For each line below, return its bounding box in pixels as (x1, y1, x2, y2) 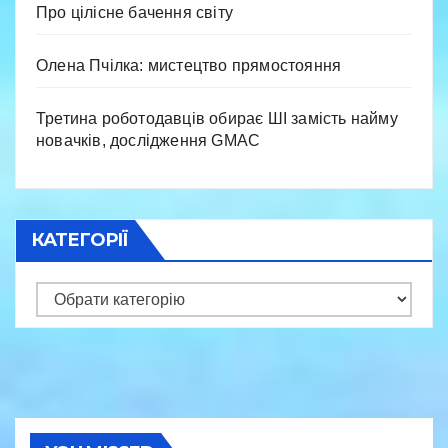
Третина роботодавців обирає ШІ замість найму (36, 109, 398, 127)
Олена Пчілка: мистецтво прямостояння (36, 56, 342, 74)
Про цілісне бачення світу (36, 3, 233, 21)
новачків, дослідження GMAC (36, 131, 261, 149)
